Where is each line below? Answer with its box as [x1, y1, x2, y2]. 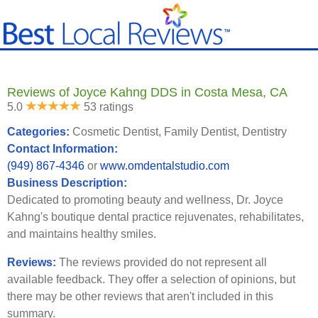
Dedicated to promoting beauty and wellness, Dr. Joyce [7, 194, 283, 206]
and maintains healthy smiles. [7, 228, 156, 240]
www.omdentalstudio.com [100, 160, 229, 172]
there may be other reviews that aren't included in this [7, 290, 273, 302]
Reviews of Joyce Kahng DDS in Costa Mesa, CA [7, 85, 287, 99]
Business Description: [7, 177, 130, 189]
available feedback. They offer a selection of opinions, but [7, 273, 295, 285]
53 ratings [84, 101, 133, 113]
